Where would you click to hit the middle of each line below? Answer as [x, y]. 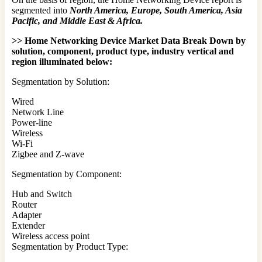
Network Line [38, 112]
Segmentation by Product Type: [70, 246]
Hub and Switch [42, 194]
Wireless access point [51, 236]
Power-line [32, 122]
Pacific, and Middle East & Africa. [77, 20]
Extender [28, 225]
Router [24, 204]
